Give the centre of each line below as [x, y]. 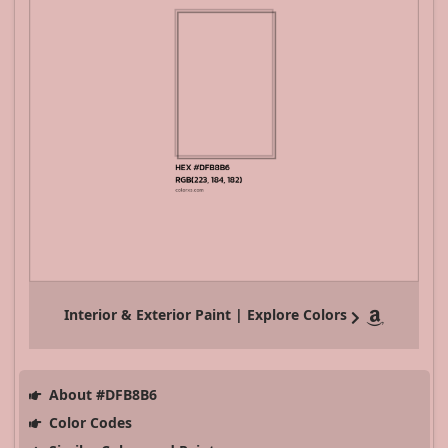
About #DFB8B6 [100, 395]
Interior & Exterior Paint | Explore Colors [205, 315]
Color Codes [88, 423]
